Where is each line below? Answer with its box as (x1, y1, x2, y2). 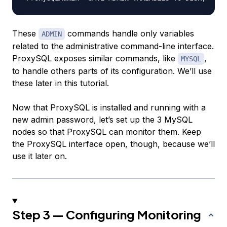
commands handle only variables (65, 28, 194, 39)
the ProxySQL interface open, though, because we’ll (12, 139, 215, 149)
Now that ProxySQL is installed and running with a (12, 102, 206, 113)
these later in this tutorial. (12, 78, 109, 89)
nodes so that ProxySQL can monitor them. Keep (12, 127, 201, 137)
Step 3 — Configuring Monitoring (12, 207, 201, 222)
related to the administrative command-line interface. (12, 41, 214, 52)
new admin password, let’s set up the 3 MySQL (12, 115, 193, 125)
